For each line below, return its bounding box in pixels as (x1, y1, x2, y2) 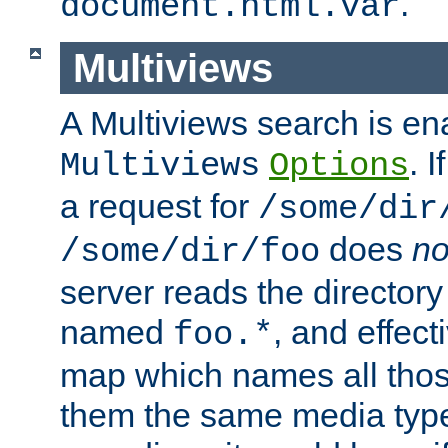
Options (269, 147, 409, 186)
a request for (60, 187, 258, 226)
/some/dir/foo (60, 233, 320, 272)
